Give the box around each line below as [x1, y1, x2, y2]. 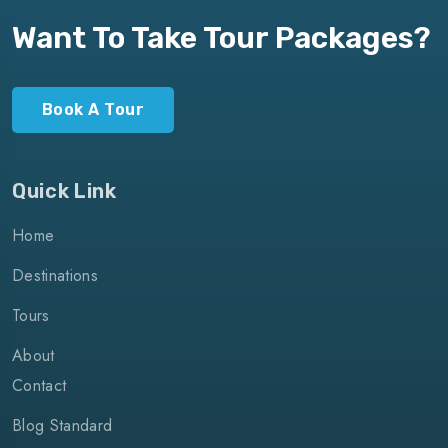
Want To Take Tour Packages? [12, 20, 431, 57]
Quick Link [12, 179, 117, 204]
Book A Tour [42, 100, 145, 120]
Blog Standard [12, 414, 113, 438]
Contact [12, 374, 67, 398]
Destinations [12, 264, 98, 288]
